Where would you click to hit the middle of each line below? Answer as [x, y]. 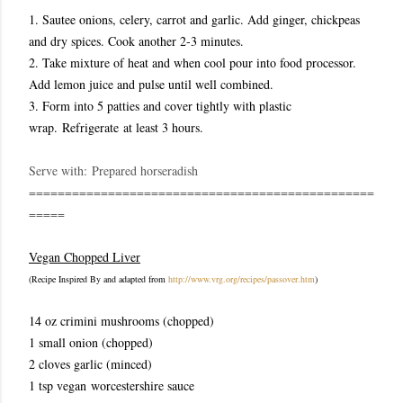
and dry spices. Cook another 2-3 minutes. [139, 41]
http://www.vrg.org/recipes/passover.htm [242, 279]
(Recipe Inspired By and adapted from [99, 279]
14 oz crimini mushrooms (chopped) [121, 321]
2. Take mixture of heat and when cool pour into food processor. [193, 63]
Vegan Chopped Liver [85, 257]
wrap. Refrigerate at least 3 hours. [116, 127]
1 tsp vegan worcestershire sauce [112, 385]
